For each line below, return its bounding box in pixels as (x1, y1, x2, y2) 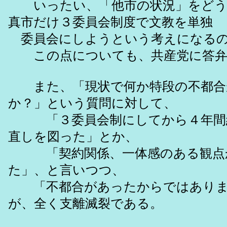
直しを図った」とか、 (8, 130, 138, 144)
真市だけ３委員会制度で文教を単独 (8, 15, 213, 29)
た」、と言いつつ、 (8, 163, 125, 177)
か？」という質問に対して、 (8, 96, 176, 110)
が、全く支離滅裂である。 (8, 197, 163, 211)
